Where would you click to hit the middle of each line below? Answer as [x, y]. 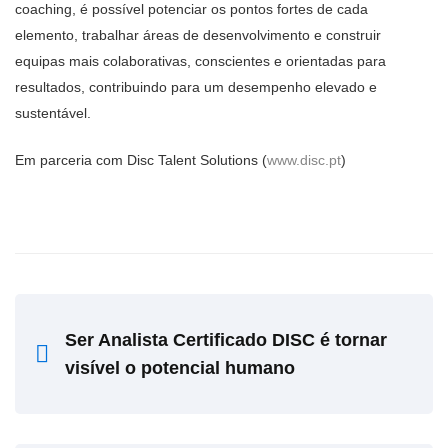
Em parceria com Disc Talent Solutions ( [141, 160]
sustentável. [53, 113]
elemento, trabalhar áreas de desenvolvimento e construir [198, 35]
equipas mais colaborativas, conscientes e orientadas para [200, 61]
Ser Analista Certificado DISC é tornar [226, 340]
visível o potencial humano [180, 368]
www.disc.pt [304, 160]
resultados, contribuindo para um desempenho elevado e [196, 87]
